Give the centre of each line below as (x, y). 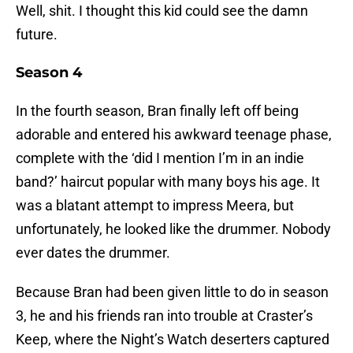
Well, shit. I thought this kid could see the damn (162, 11)
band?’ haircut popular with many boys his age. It (168, 182)
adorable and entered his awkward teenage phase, (174, 135)
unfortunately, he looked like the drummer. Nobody (173, 229)
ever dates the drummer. (93, 253)
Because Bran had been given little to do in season (172, 292)
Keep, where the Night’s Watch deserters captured (173, 340)
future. (37, 35)
